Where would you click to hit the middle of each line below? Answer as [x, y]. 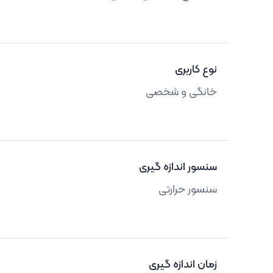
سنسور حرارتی [188, 190]
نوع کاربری [196, 70]
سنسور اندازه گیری [178, 167]
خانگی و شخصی [181, 92]
